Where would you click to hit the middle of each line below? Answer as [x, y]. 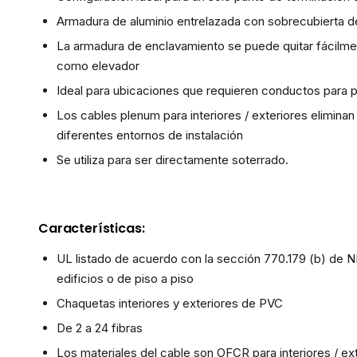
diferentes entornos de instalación [149, 135]
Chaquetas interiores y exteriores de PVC [169, 303]
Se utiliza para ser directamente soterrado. [172, 160]
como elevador [98, 66]
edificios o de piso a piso [125, 279]
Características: [92, 228]
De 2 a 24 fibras [99, 328]
